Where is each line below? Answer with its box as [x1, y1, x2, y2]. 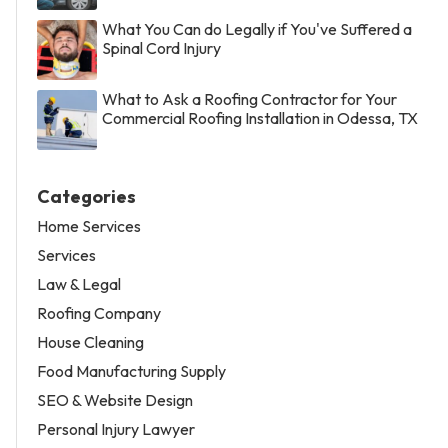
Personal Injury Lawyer [37, 418, 195, 439]
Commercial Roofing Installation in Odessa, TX [102, 107, 418, 128]
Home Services [37, 215, 141, 236]
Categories [37, 184, 136, 208]
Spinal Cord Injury [102, 37, 221, 58]
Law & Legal [37, 273, 121, 294]
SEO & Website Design [37, 389, 193, 410]
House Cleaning [37, 331, 144, 352]
